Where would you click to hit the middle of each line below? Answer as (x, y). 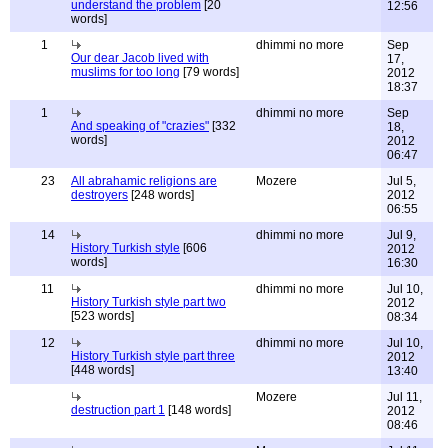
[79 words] (209, 72)
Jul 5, (401, 181)
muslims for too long (125, 72)
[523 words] (102, 316)
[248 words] (161, 195)
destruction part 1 (118, 410)
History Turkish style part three (153, 356)
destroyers (99, 195)
